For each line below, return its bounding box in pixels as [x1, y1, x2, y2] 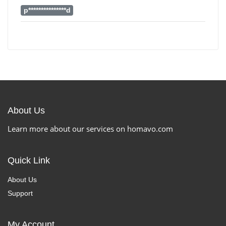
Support [8, 189, 33, 198]
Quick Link [8, 155, 50, 166]
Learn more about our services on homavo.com [8, 124, 173, 134]
